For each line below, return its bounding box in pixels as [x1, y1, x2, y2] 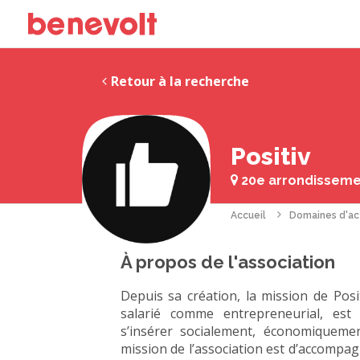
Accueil [231, 210, 266, 221]
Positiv [231, 142, 311, 170]
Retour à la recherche [111, 72, 249, 90]
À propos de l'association [120, 252, 335, 272]
